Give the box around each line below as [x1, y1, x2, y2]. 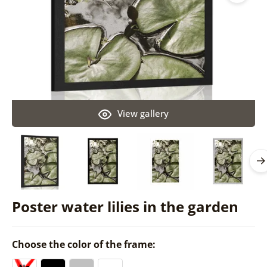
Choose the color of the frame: [11, 237, 158, 251]
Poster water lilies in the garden [11, 196, 238, 216]
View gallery [117, 107, 169, 119]
